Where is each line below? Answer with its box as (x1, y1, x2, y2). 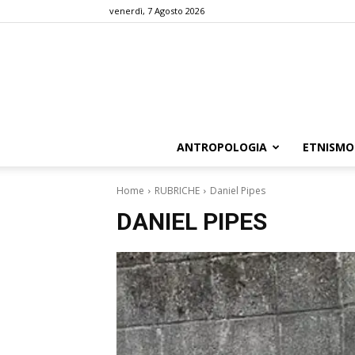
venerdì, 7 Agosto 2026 (109, 5, 204, 17)
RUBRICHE (155, 183, 200, 197)
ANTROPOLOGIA (177, 139, 267, 155)
